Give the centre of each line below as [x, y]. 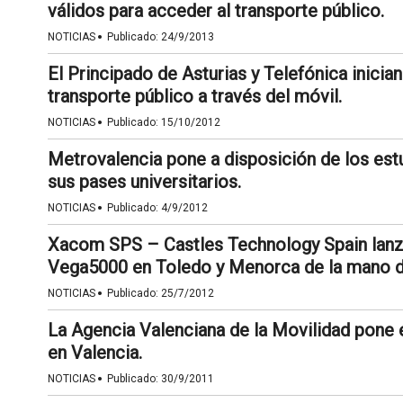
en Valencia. [94, 353]
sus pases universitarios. [144, 182]
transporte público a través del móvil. [194, 96]
